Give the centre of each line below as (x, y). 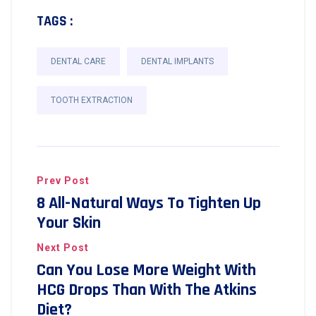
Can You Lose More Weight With (146, 270)
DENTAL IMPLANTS (177, 61)
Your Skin (69, 223)
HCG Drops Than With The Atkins (147, 290)
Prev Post (63, 181)
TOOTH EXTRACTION (92, 100)
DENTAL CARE (78, 61)
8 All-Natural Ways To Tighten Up (149, 203)
